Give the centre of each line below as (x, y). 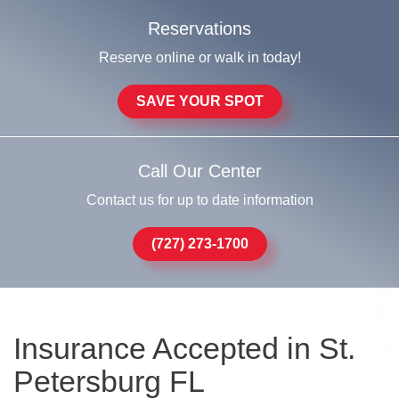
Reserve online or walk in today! (199, 57)
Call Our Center (199, 171)
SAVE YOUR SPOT (199, 101)
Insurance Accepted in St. (184, 348)
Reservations (199, 28)
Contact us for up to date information (199, 200)
